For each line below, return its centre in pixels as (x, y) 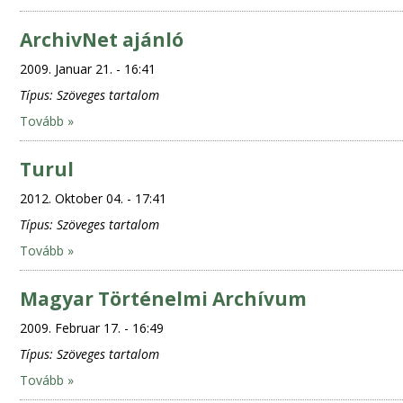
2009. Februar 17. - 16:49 (91, 328)
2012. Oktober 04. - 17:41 (93, 198)
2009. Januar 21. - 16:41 (87, 69)
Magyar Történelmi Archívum (163, 299)
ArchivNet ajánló (101, 40)
